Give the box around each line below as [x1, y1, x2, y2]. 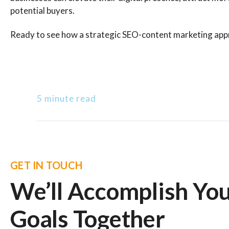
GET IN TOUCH [10, 159, 82, 171]
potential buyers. [10, 5, 76, 16]
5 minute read [37, 93, 96, 104]
